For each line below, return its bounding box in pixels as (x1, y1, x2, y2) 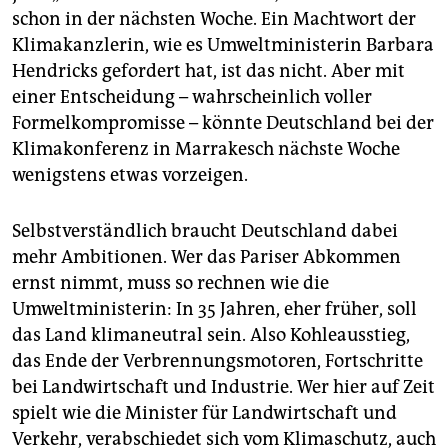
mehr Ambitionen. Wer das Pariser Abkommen (12, 245, 401, 268)
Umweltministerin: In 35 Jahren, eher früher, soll (12, 297, 417, 320)
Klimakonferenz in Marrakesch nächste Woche (12, 137, 400, 160)
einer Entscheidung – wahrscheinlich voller (12, 85, 372, 108)
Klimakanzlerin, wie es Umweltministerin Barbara (12, 33, 434, 56)
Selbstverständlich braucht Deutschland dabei (12, 219, 398, 242)
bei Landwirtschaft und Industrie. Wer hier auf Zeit (12, 375, 435, 398)
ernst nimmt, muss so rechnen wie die (12, 271, 329, 294)
